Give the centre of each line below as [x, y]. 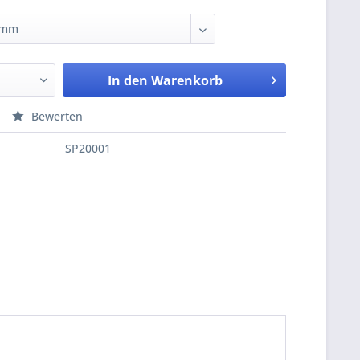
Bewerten [56, 116]
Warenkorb [186, 80]
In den [127, 80]
